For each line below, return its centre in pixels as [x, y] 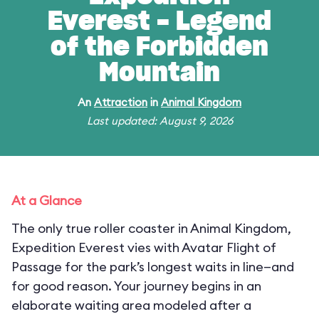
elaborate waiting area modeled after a [131, 305]
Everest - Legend [159, 22]
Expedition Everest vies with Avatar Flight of [144, 247]
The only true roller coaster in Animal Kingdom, [151, 228]
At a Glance [47, 200]
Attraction [121, 102]
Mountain [159, 73]
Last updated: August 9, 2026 [159, 121]
